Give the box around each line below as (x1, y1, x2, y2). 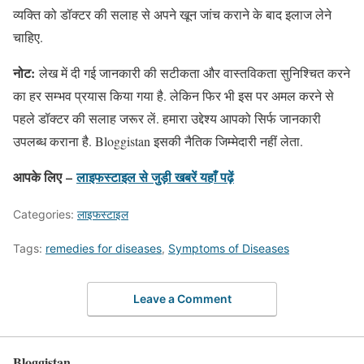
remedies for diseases (45, 240, 162, 255)
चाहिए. (13, 28, 47, 45)
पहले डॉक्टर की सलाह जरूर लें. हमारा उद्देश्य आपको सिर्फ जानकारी (13, 109, 321, 127)
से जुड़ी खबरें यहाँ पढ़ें (139, 167, 234, 186)
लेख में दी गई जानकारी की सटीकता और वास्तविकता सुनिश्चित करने (35, 63, 350, 81)
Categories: (13, 206, 77, 221)
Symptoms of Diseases (168, 240, 289, 255)
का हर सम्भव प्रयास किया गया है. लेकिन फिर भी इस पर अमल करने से (13, 86, 334, 104)
